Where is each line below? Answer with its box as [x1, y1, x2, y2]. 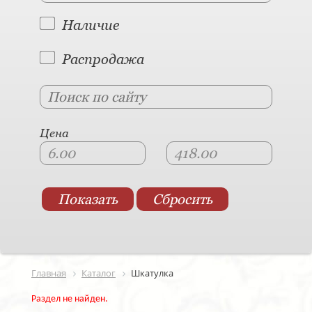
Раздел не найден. [31, 294, 108, 305]
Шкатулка [131, 267, 173, 279]
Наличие [62, 17, 119, 33]
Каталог [81, 267, 116, 279]
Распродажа [62, 51, 144, 68]
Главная [31, 267, 66, 279]
